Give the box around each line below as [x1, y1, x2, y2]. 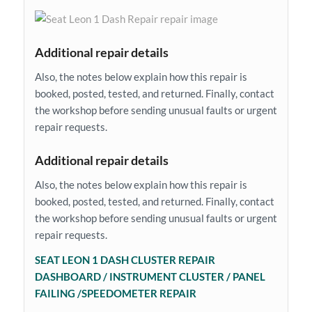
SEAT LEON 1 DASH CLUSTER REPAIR [34, 253, 215, 267]
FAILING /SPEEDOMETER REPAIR [34, 287, 198, 300]
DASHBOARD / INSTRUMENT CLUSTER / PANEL [34, 270, 265, 283]
